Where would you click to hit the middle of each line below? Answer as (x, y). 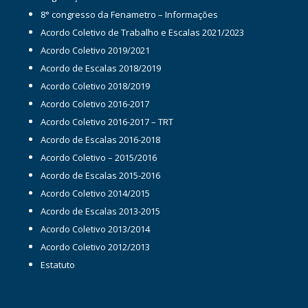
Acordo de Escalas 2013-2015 (100, 211)
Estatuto (57, 264)
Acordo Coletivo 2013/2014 (95, 229)
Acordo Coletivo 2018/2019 (95, 86)
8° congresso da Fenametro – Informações (129, 14)
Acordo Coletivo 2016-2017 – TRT (107, 121)
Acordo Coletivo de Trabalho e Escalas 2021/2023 (142, 32)
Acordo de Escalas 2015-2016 (100, 175)
